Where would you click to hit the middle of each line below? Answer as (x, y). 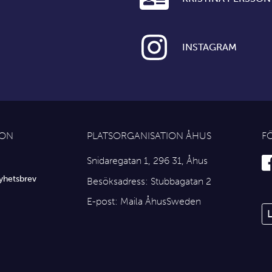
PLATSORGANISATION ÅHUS (149, 136)
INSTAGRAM (209, 47)
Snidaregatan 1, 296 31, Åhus (147, 161)
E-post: (104, 202)
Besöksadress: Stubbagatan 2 (149, 181)
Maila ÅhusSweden (161, 202)
